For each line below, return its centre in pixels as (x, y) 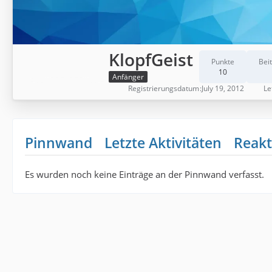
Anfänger (128, 77)
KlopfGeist (151, 59)
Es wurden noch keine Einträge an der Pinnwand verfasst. (144, 174)
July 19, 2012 (223, 88)
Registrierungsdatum (164, 88)
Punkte (223, 62)
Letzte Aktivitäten (163, 143)
